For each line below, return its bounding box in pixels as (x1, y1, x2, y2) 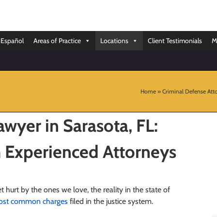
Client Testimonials (148, 36, 202, 45)
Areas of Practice (33, 36, 81, 45)
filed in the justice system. (67, 196, 153, 206)
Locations (100, 36, 128, 45)
